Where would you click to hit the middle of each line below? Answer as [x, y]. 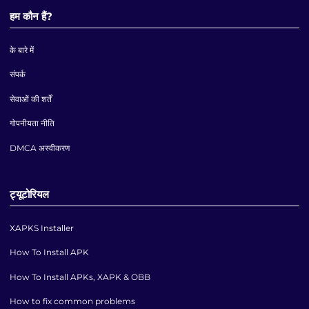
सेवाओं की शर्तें [31, 99]
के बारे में [22, 50]
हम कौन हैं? [31, 17]
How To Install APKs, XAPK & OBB [80, 277]
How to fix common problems [73, 301]
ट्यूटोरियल [30, 195]
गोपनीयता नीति [32, 123]
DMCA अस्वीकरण [40, 148]
